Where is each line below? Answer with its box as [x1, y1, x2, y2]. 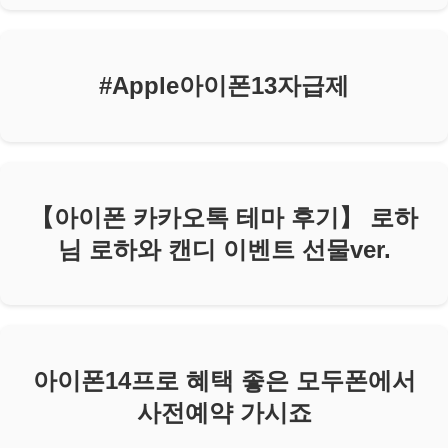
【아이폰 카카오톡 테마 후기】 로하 [30, 203, 418, 231]
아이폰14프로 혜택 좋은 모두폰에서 [32, 367, 416, 395]
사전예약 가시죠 [136, 399, 312, 427]
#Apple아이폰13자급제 [99, 71, 349, 99]
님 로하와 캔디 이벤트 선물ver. [57, 235, 391, 263]
